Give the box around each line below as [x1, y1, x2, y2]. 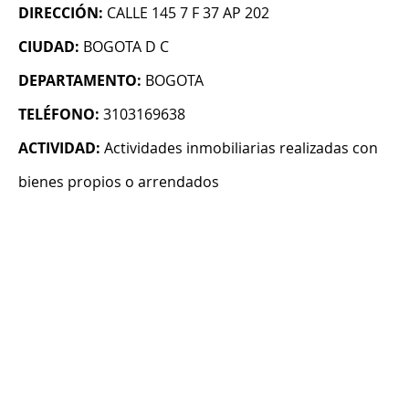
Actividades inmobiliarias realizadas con [104, 138, 378, 159]
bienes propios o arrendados [18, 172, 219, 193]
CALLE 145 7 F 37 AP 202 [107, 3, 269, 24]
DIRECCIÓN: [18, 3, 103, 24]
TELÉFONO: [18, 104, 100, 125]
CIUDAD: [18, 37, 79, 58]
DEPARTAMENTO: [18, 70, 142, 91]
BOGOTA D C [83, 37, 169, 58]
